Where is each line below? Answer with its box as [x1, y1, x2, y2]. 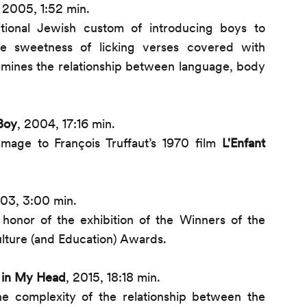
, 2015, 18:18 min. [66, 269, 161, 284]
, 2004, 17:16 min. [17, 116, 116, 131]
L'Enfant [216, 135, 265, 150]
